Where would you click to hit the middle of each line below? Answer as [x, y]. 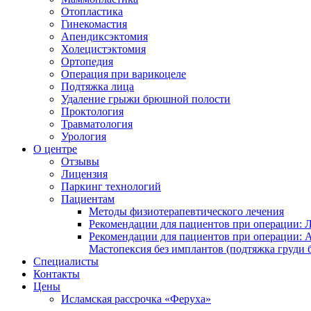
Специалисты [66, 261]
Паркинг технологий [111, 186]
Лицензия [84, 174]
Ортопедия [87, 61]
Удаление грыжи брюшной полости [146, 99]
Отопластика [92, 11]
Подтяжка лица [98, 86]
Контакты [57, 274]
